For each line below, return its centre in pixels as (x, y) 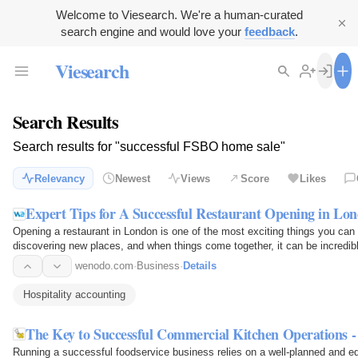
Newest (133, 178)
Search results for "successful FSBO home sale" (149, 147)
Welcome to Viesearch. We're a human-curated (179, 15)
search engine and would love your (152, 32)
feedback (269, 32)
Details (200, 266)
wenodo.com (104, 266)
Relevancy (60, 178)
